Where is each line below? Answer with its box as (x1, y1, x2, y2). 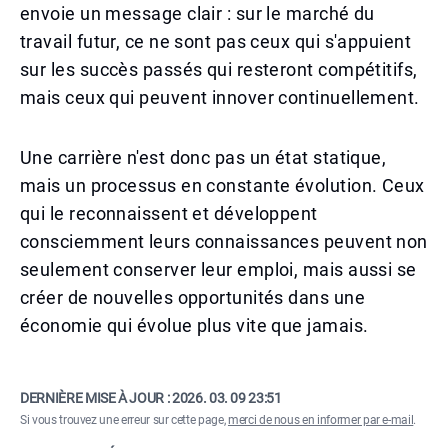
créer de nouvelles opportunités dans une (20, 287, 366, 308)
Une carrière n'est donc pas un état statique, (20, 147, 387, 168)
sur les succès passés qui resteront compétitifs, (20, 59, 418, 80)
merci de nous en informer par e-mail (227, 413, 414, 427)
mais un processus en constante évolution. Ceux (20, 175, 425, 196)
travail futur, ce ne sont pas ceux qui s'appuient (20, 31, 412, 52)
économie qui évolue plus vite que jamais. (20, 315, 369, 336)
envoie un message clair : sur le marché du (20, 3, 375, 24)
